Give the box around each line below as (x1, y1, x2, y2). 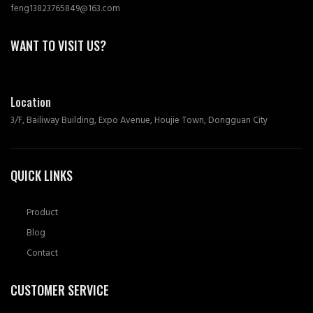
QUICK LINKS (10, 166, 73, 184)
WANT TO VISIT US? (10, 36, 106, 54)
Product (26, 205, 58, 219)
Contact (26, 246, 58, 259)
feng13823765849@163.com (10, 1, 120, 15)
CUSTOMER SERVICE (10, 280, 109, 299)
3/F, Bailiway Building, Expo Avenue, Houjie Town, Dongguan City (10, 113, 268, 126)
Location (10, 93, 51, 110)
